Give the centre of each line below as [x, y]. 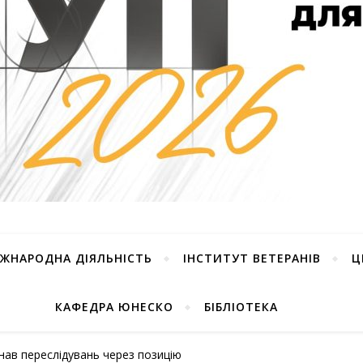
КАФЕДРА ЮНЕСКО [114, 307]
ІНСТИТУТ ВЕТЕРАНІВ [252, 258]
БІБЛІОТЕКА [241, 307]
